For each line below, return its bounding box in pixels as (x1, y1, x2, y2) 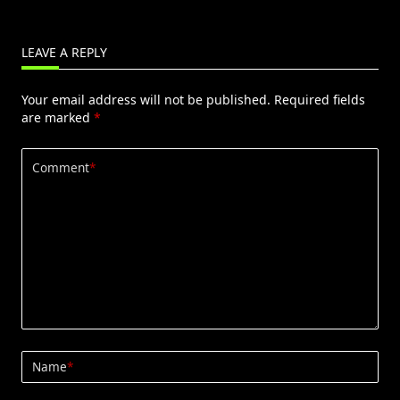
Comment (32, 159, 89, 177)
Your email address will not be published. (21, 90, 271, 108)
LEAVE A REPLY (21, 43, 107, 61)
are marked (21, 108, 94, 126)
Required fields (274, 90, 365, 108)
